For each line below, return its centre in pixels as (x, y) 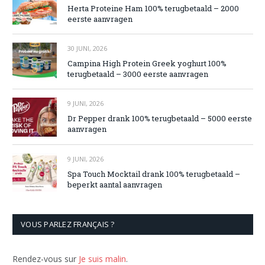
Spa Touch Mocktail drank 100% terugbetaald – (154, 174)
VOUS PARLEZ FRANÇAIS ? (68, 224)
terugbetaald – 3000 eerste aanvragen (138, 74)
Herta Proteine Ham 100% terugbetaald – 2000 (153, 8)
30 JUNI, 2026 (87, 49)
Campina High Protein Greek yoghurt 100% (147, 64)
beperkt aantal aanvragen (115, 184)
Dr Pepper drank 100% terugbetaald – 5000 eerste (160, 119)
